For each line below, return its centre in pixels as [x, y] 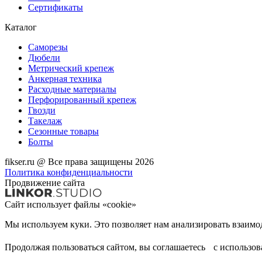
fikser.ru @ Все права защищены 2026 [79, 161]
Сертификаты [56, 7]
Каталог [21, 27]
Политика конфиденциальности [69, 172]
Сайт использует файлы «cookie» [70, 204]
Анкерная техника [65, 78]
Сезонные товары [63, 131]
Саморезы [48, 47]
